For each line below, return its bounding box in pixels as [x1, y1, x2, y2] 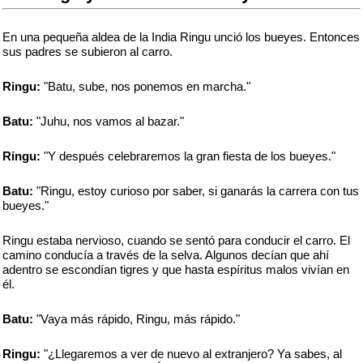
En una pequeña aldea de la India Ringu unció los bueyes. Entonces [2, 30, 360, 44]
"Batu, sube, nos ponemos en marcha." [41, 79, 250, 93]
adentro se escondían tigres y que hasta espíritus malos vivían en [2, 263, 349, 276]
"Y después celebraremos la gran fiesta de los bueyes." [41, 149, 335, 163]
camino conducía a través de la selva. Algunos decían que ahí [2, 248, 329, 262]
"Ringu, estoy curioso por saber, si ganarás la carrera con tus [33, 184, 359, 198]
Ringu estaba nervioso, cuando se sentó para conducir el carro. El [2, 233, 350, 247]
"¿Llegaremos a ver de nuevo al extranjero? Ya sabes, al [41, 347, 342, 361]
